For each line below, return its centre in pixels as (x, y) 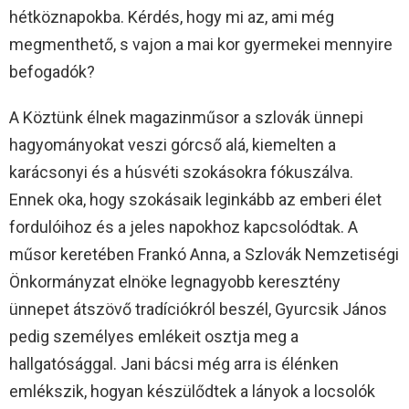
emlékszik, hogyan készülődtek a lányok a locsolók (192, 391)
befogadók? (52, 71)
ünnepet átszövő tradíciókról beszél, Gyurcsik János (198, 309)
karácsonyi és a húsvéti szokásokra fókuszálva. (181, 172)
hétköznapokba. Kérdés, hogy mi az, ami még (172, 16)
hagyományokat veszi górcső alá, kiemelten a (173, 144)
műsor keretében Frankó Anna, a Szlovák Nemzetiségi (204, 254)
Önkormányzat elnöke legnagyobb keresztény (175, 281)
